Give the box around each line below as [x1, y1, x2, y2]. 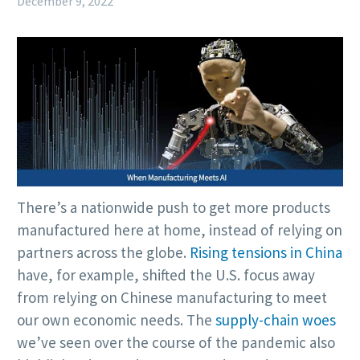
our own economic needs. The [17, 310, 215, 330]
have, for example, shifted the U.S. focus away [17, 265, 315, 285]
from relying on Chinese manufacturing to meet [17, 288, 327, 308]
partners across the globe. [17, 243, 190, 263]
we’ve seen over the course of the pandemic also [17, 333, 335, 353]
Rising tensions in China [190, 243, 342, 263]
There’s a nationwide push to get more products [17, 198, 330, 218]
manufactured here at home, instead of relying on [17, 220, 342, 240]
